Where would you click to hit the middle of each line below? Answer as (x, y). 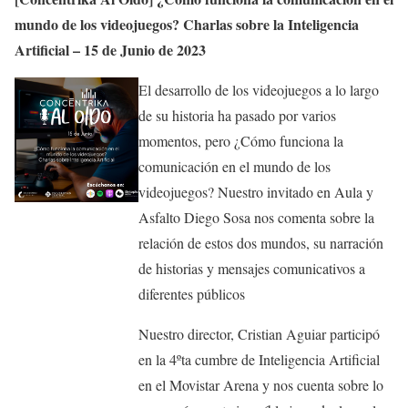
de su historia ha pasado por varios (238, 116)
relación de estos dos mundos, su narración (261, 243)
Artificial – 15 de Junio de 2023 (110, 50)
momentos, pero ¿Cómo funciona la (241, 141)
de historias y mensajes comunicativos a (252, 269)
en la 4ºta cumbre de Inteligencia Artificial (260, 360)
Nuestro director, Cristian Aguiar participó (260, 334)
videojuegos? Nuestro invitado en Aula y (256, 192)
